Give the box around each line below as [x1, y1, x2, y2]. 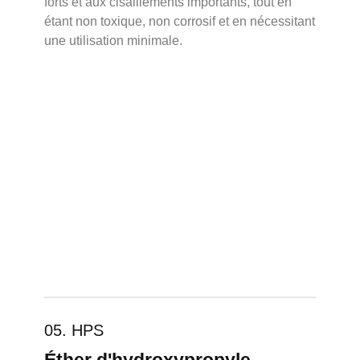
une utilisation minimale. [44, 33, 182, 47]
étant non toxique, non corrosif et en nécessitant [44, 14, 315, 28]
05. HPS [44, 321, 104, 340]
